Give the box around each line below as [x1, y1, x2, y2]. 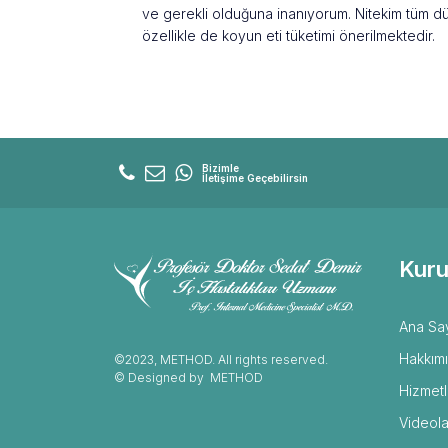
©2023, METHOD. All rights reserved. [114, 352, 328, 367]
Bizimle [202, 162, 239, 174]
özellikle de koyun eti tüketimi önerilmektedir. [142, 27, 435, 44]
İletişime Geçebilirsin [202, 172, 308, 184]
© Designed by [114, 370, 210, 385]
